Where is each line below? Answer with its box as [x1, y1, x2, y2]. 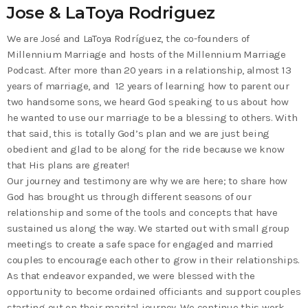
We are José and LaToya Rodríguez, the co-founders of [7, 32, 250, 45]
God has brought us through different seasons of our [7, 190, 252, 203]
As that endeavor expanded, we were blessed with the [7, 269, 255, 282]
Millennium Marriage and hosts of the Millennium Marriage [7, 47, 286, 60]
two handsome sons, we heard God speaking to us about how [7, 95, 289, 108]
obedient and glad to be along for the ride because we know [7, 142, 285, 155]
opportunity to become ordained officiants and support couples [7, 285, 301, 298]
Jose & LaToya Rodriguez [7, 2, 215, 23]
